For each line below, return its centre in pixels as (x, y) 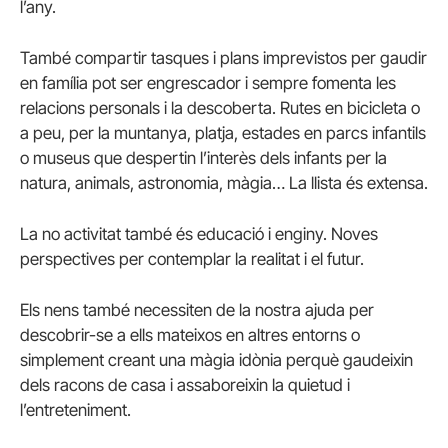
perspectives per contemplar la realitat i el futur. (192, 258)
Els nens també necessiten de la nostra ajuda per (197, 310)
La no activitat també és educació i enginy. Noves (199, 233)
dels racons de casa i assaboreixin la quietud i (185, 385)
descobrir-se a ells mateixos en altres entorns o (190, 335)
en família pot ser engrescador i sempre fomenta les (208, 82)
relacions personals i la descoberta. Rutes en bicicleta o (220, 107)
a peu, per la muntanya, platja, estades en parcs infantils (223, 132)
